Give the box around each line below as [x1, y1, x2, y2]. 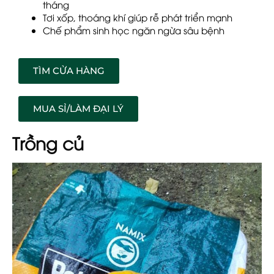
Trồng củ [12, 130, 84, 154]
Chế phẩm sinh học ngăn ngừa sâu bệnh [43, 24, 224, 37]
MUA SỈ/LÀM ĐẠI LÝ [33, 102, 124, 114]
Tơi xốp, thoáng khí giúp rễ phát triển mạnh [43, 11, 232, 24]
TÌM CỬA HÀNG [33, 64, 105, 76]
